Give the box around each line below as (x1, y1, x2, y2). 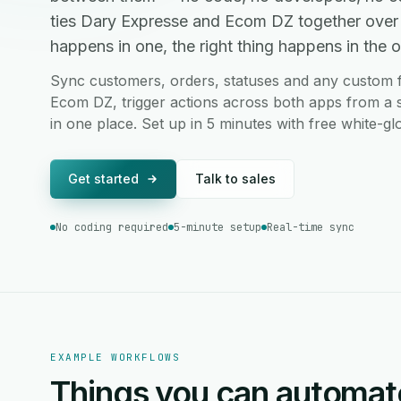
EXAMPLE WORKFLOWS (50, 351, 181, 363)
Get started (68, 171, 139, 186)
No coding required (55, 220, 168, 235)
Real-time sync (267, 220, 354, 235)
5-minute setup (174, 220, 261, 235)
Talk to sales (195, 171, 276, 186)
